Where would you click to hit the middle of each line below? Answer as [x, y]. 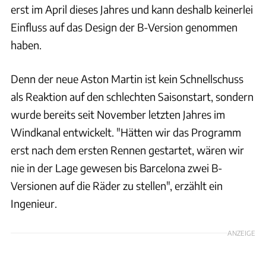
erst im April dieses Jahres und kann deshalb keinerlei [132, 9]
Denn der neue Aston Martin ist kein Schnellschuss [127, 78]
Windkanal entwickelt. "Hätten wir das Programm [126, 132]
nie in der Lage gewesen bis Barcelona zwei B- [117, 167]
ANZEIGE [241, 232]
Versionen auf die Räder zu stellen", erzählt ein [117, 185]
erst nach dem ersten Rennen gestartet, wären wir [127, 150]
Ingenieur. [34, 203]
